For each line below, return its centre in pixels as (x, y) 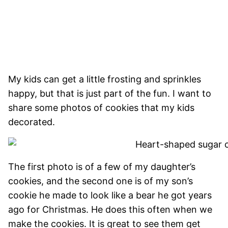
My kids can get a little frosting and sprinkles (105, 79)
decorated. (33, 122)
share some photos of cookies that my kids (101, 107)
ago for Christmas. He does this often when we (110, 209)
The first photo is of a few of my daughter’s (102, 166)
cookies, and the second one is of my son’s (101, 181)
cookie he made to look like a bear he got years (110, 195)
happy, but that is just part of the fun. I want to (110, 93)
